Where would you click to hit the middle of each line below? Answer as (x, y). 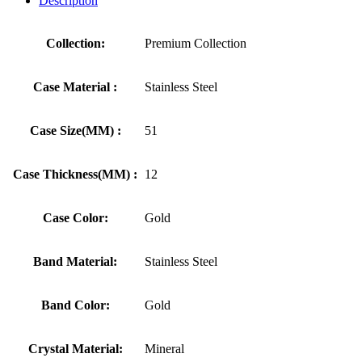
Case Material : (75, 86)
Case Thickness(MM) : (75, 174)
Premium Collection (196, 43)
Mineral (164, 348)
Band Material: (75, 261)
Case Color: (75, 217)
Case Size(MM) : (75, 130)
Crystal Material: (75, 348)
